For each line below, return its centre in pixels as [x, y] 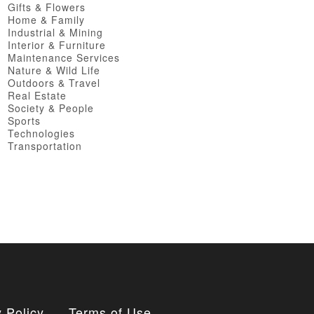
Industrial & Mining [55, 32]
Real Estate [37, 95]
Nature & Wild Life [54, 70]
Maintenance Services [64, 57]
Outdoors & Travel [54, 83]
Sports [24, 121]
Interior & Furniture [57, 45]
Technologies [41, 133]
